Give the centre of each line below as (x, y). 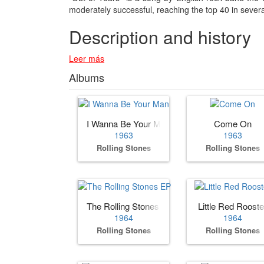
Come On (232, 123)
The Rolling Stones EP (130, 206)
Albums (87, 77)
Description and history (160, 37)
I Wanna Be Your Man (128, 123)
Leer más (87, 59)
